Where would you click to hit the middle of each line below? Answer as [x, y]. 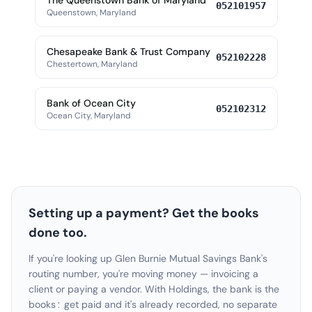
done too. [58, 233]
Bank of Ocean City [91, 103]
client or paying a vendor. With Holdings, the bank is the [154, 289]
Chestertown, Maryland [92, 64]
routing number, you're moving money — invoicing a [143, 274]
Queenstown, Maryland [91, 13]
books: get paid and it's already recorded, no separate [153, 304]
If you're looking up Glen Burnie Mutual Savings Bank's [148, 258]
